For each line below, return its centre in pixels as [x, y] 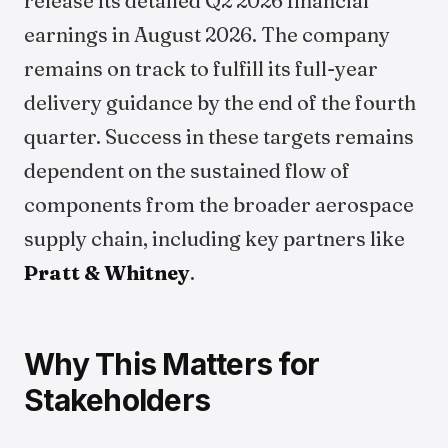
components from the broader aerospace [219, 204]
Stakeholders [117, 400]
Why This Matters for [171, 364]
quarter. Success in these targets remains [219, 136]
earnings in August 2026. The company [207, 34]
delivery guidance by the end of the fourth [220, 102]
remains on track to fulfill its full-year [201, 68]
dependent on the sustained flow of [187, 170]
